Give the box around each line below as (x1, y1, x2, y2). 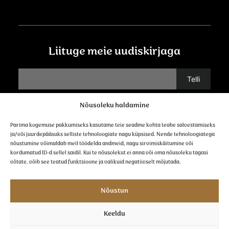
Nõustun (101, 186, 128, 196)
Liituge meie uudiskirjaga (49, 43, 180, 60)
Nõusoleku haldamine (80, 101, 149, 110)
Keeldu (104, 209, 125, 219)
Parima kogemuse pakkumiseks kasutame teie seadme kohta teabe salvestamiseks (10, 121, 215, 129)
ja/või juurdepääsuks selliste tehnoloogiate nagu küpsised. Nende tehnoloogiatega (10, 130, 215, 139)
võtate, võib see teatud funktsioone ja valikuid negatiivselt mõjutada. (10, 158, 181, 166)
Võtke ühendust (74, 107, 155, 124)
